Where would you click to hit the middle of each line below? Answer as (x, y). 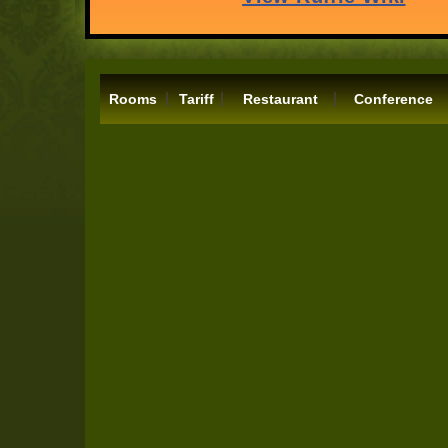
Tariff (196, 99)
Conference (393, 99)
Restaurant (280, 99)
